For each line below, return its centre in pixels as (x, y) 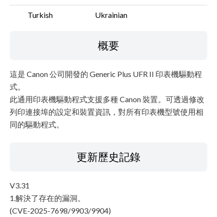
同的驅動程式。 (37, 124)
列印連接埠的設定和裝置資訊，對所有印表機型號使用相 (107, 112)
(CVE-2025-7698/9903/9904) (60, 210)
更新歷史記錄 (108, 157)
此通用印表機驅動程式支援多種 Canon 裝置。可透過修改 (107, 99)
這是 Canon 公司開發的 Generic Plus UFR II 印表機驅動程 (106, 74)
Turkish (40, 15)
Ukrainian (111, 15)
